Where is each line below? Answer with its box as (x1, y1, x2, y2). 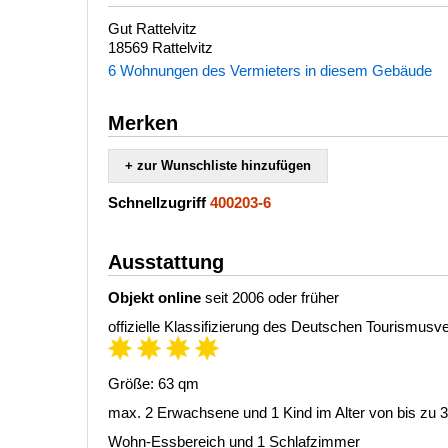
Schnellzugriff (108, 194, 206, 211)
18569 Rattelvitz (108, 39, 213, 56)
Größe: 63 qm (108, 375, 199, 392)
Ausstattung (108, 251, 224, 273)
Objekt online (108, 289, 201, 306)
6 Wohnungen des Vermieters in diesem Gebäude (108, 62, 432, 79)
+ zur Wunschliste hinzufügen (125, 158, 311, 173)
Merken (108, 112, 178, 134)
